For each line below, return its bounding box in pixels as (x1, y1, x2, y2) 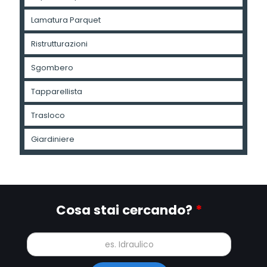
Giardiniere (31, 133, 74, 145)
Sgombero (31, 62, 73, 74)
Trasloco (31, 110, 65, 122)
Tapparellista (31, 86, 82, 98)
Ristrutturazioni (31, 38, 88, 50)
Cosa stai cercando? (56, 201, 195, 220)
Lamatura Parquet (31, 14, 101, 26)
